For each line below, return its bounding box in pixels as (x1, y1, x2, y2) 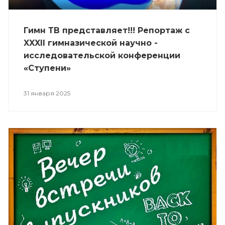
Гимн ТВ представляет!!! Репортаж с (24, 25, 190, 35)
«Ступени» (24, 63, 71, 73)
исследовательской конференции (24, 50, 180, 60)
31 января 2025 (24, 89, 70, 97)
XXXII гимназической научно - (24, 38, 158, 48)
